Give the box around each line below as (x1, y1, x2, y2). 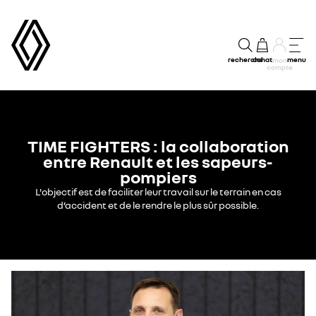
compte (266, 63, 293, 71)
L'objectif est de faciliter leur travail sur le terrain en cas (35, 186, 281, 197)
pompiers (119, 166, 197, 187)
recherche (228, 55, 263, 63)
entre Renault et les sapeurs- (43, 151, 273, 171)
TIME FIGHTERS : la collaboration (27, 135, 289, 156)
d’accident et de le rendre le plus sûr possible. (57, 199, 259, 211)
